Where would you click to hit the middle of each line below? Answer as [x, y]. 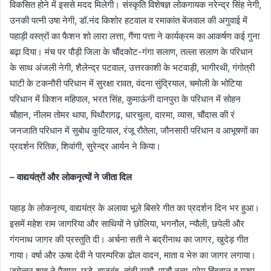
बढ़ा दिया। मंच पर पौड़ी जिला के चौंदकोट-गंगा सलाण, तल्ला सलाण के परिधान [131, 52]
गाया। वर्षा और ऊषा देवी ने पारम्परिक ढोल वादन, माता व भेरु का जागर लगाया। [133, 255]
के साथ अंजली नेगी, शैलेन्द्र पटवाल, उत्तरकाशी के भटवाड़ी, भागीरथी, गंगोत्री [132, 68]
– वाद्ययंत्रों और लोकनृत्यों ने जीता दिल [71, 177]
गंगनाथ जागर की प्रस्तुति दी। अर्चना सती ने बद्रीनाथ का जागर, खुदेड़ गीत [129, 240]
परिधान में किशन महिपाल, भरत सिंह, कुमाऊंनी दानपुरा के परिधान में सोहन [125, 99]
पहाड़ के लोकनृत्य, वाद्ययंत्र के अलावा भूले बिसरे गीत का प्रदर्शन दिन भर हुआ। [135, 208]
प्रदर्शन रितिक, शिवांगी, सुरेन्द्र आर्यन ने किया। [85, 146]
